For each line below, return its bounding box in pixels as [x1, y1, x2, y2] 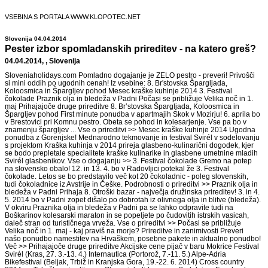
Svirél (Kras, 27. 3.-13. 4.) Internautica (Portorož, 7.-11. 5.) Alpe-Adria [5, 250, 226, 258]
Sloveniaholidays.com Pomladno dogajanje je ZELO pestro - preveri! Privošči [5, 71, 255, 79]
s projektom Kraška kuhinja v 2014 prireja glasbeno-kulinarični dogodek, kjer [5, 141, 254, 149]
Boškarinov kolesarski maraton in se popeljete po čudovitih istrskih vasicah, [5, 211, 249, 219]
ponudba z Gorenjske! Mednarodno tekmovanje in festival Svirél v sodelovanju [5, 133, 260, 141]
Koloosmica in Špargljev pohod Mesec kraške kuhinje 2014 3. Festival [5, 87, 232, 95]
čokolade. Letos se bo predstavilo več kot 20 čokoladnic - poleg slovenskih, [5, 172, 248, 180]
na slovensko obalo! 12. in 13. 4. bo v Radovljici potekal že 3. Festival [5, 165, 229, 172]
